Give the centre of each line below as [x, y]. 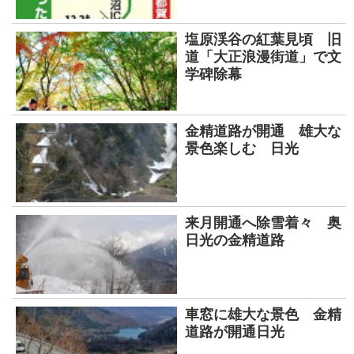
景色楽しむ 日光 [242, 149]
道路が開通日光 [235, 332]
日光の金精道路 [242, 240]
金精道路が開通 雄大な [263, 131]
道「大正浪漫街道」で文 [263, 57]
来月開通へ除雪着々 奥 [263, 223]
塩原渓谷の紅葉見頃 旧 [263, 40]
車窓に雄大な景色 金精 [263, 314]
